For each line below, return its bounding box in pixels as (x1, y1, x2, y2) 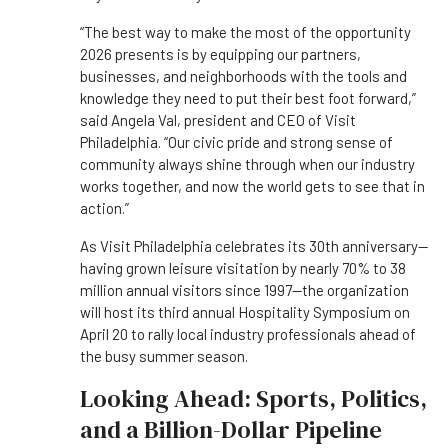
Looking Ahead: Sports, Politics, (80, 382, 427, 416)
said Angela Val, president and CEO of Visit (80, 111, 356, 130)
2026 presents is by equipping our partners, (80, 45, 361, 64)
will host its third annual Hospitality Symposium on (80, 303, 410, 322)
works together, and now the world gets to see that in (80, 177, 425, 196)
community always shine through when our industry (80, 155, 415, 174)
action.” (80, 199, 129, 218)
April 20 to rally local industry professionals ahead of (80, 325, 416, 344)
